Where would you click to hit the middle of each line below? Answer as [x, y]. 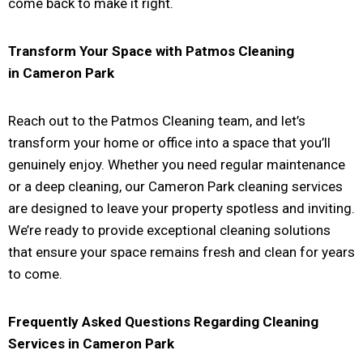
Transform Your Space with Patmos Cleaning [151, 51]
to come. [35, 273]
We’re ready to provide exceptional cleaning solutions [169, 230]
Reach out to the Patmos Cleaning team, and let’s [157, 120]
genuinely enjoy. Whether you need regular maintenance [177, 164]
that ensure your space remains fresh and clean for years [181, 252]
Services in [45, 343]
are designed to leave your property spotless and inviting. [181, 208]
